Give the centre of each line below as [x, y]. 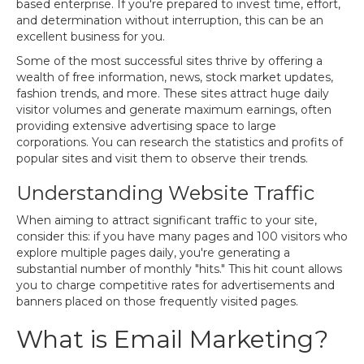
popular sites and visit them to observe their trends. [162, 158]
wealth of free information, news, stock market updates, [175, 77]
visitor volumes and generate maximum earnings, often [174, 110]
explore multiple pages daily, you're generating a [153, 253]
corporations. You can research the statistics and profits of [180, 142]
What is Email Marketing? [172, 339]
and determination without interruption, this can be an [170, 20]
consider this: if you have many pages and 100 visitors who [182, 236]
